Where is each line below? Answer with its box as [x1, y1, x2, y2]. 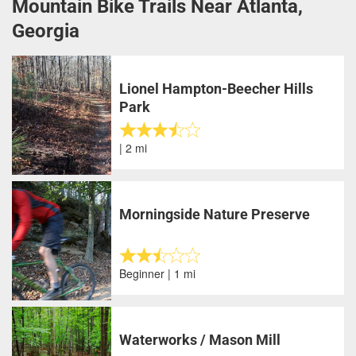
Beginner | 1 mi [119, 265, 196, 281]
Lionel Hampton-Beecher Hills [119, 79, 314, 97]
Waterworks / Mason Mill [119, 331, 281, 348]
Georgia [12, 19, 79, 42]
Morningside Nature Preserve [119, 205, 311, 222]
